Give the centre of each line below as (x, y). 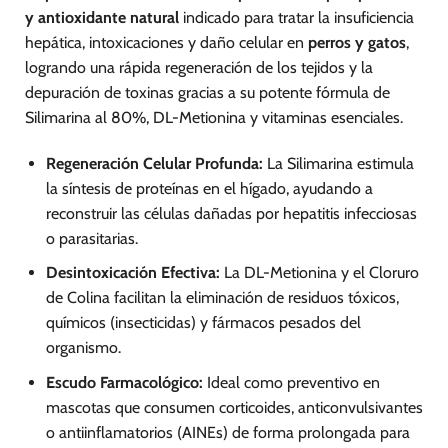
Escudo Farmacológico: (124, 382)
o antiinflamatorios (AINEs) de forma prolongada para (227, 432)
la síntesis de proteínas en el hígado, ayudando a (209, 188)
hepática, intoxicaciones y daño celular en (166, 42)
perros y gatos (357, 42)
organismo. (83, 348)
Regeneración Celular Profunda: (154, 163)
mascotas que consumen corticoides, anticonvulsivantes (234, 407)
